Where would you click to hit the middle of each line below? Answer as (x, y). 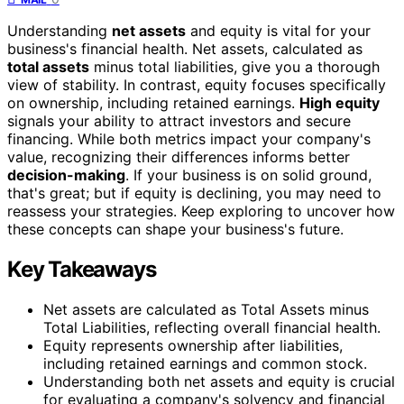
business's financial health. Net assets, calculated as (185, 48)
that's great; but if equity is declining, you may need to (194, 193)
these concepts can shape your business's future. (175, 229)
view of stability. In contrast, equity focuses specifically (197, 84)
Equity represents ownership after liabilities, (193, 345)
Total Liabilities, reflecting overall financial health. (212, 327)
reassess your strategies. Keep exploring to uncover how (201, 211)
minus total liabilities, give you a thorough (234, 66)
